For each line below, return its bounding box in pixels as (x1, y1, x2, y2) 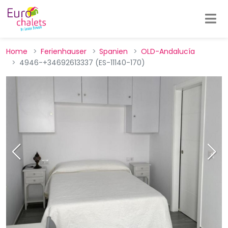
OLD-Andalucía (140, 46, 195, 56)
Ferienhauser (40, 46, 87, 56)
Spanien (99, 46, 128, 56)
